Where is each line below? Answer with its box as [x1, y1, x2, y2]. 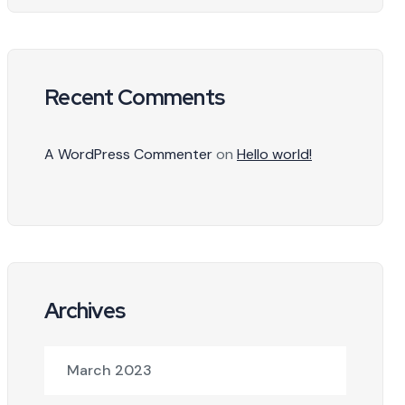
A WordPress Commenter [44, 145, 212, 164]
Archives [44, 297, 126, 325]
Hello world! [237, 145, 312, 164]
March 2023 [67, 361, 152, 380]
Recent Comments [44, 83, 225, 111]
